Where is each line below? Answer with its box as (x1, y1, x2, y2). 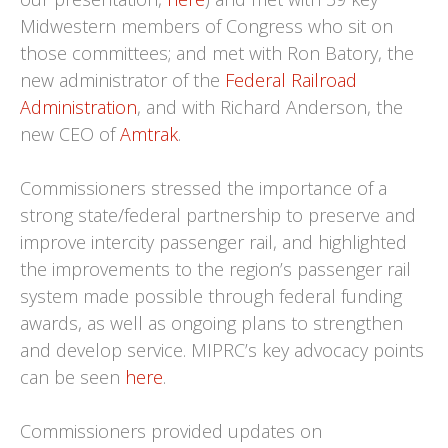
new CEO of (20, 122, 120, 146)
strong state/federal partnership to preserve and (20, 203, 416, 227)
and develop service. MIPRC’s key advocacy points (20, 338, 424, 362)
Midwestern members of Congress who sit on (20, 14, 393, 38)
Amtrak (120, 122, 178, 146)
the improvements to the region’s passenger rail (20, 257, 411, 281)
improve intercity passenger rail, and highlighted (20, 230, 407, 254)
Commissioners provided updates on (20, 419, 322, 443)
